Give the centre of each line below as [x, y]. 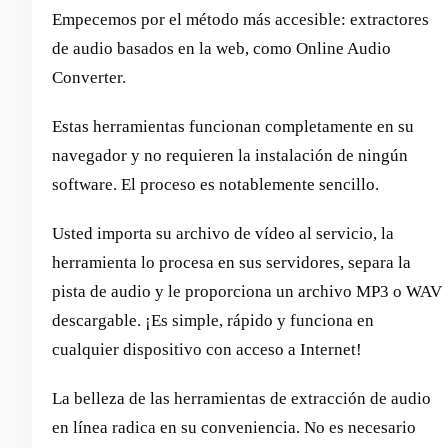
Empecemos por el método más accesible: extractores [240, 19]
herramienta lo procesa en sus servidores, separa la [231, 262]
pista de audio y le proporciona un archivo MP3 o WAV [247, 291]
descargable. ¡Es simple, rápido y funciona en [213, 320]
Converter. [89, 77]
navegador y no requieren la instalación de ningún [230, 155]
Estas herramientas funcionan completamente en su [233, 126]
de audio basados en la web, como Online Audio [221, 48]
